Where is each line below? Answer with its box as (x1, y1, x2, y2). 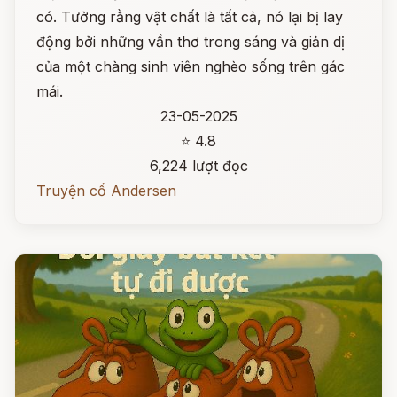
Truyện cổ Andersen (36, 182, 176, 199)
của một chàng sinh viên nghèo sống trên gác (36, 58, 345, 75)
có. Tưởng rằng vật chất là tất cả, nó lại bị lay (36, 8, 343, 26)
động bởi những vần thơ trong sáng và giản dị (36, 33, 345, 51)
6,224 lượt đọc (149, 157, 248, 175)
